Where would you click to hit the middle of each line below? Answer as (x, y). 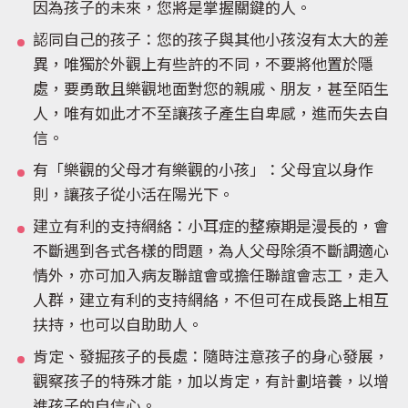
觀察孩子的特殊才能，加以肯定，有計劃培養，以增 (211, 383)
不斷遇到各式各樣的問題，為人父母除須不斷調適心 (211, 253)
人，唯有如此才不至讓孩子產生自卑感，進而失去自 (211, 116)
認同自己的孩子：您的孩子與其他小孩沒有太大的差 (211, 42)
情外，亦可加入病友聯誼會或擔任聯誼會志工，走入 (211, 278)
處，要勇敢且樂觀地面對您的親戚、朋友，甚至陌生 (211, 91)
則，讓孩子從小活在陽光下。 (133, 197)
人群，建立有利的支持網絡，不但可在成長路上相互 (211, 302)
